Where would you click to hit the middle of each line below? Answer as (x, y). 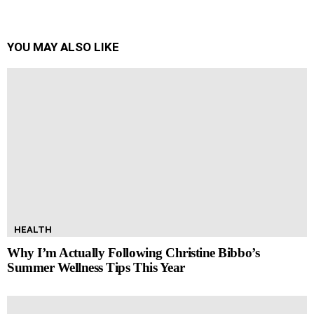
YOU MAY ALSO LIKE (63, 47)
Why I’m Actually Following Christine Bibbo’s (134, 252)
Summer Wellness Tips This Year (96, 267)
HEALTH (33, 229)
